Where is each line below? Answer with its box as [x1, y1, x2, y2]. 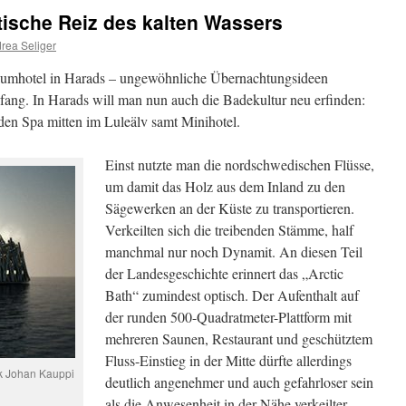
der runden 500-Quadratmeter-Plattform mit [105, 307, 352, 326]
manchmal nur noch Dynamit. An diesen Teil [105, 242, 362, 261]
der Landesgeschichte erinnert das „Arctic [105, 264, 343, 283]
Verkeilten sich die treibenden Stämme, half [105, 220, 353, 239]
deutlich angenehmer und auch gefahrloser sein [105, 372, 373, 391]
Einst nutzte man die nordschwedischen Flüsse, [105, 155, 374, 174]
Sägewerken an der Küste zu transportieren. [105, 198, 354, 217]
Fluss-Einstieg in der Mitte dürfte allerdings [105, 351, 352, 370]
